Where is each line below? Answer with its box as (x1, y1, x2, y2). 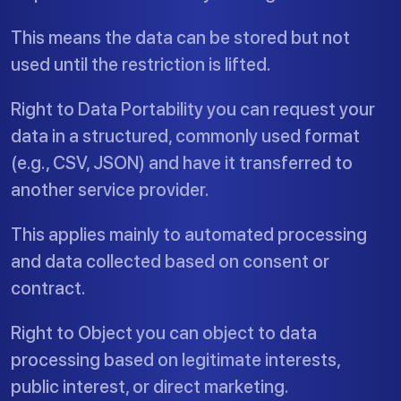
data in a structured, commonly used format (11, 125, 360, 147)
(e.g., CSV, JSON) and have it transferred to (11, 152, 353, 174)
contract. (11, 277, 86, 299)
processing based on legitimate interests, (11, 349, 340, 371)
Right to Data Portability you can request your (11, 98, 375, 120)
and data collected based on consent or (11, 251, 329, 272)
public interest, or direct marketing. (11, 376, 289, 397)
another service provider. (11, 179, 209, 200)
